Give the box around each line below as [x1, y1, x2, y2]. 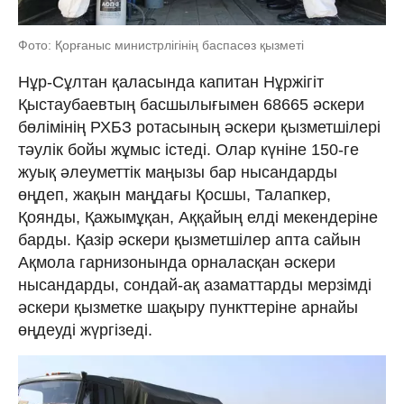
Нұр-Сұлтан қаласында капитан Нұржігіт [18, 72, 324, 91]
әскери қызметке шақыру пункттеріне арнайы [18, 298, 358, 317]
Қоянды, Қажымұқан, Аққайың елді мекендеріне [18, 207, 378, 226]
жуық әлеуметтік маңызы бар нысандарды [18, 162, 337, 181]
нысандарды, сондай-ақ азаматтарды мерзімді [18, 275, 372, 294]
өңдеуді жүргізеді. [18, 320, 152, 339]
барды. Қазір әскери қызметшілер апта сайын [18, 230, 361, 249]
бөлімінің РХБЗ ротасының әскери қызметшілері [18, 117, 381, 136]
